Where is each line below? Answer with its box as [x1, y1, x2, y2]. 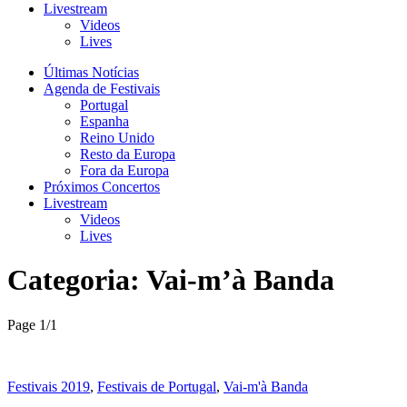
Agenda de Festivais [44, 81, 160, 96]
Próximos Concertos [44, 179, 160, 194]
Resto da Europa [80, 146, 175, 162]
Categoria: [7, 263, 146, 297]
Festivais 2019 [7, 378, 90, 394]
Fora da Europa [80, 163, 169, 178]
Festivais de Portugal [97, 378, 216, 394]
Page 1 [7, 316, 46, 333]
